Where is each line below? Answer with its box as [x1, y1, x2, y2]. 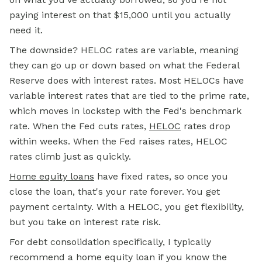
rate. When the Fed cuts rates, [9, 120, 149, 132]
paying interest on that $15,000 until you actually [9, 9, 230, 20]
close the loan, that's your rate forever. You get [9, 186, 220, 197]
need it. [9, 25, 43, 36]
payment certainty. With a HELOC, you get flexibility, [9, 201, 244, 212]
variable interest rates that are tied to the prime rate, [9, 90, 249, 101]
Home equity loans [9, 171, 94, 182]
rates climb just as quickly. [9, 151, 131, 162]
